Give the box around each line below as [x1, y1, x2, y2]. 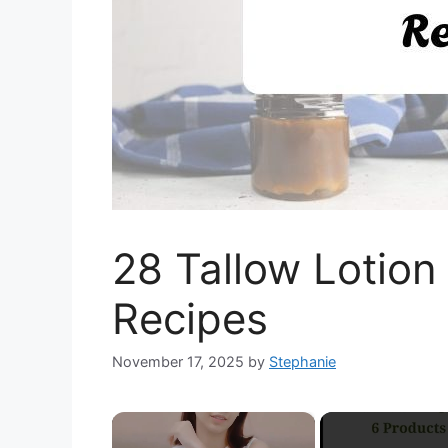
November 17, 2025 [112, 352, 244, 370]
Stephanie [269, 352, 336, 370]
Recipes [112, 292, 268, 344]
